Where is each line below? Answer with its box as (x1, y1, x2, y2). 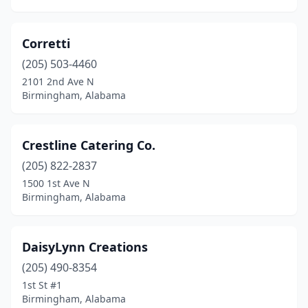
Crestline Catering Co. (22, 137, 155, 153)
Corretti (22, 35, 70, 52)
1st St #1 (22, 278, 62, 291)
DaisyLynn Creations (22, 239, 148, 255)
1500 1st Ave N (22, 177, 90, 190)
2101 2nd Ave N (22, 75, 94, 88)
